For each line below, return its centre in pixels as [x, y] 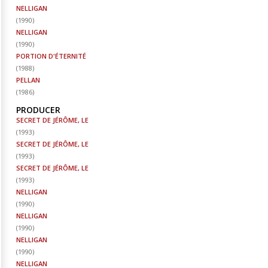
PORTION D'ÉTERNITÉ [51, 56]
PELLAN [28, 80]
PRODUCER [38, 110]
